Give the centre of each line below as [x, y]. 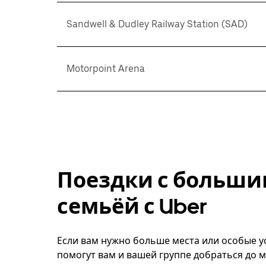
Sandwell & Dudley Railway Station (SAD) [157, 24]
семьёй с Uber [132, 206]
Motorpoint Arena [106, 69]
